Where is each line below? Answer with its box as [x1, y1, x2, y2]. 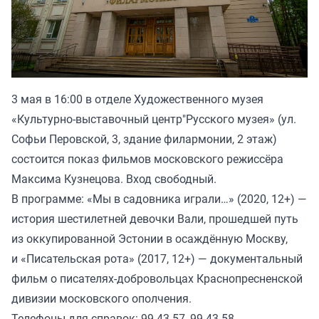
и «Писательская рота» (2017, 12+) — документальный [11, 250, 303, 266]
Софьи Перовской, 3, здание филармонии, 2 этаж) [11, 130, 277, 147]
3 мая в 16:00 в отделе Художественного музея [11, 90, 263, 107]
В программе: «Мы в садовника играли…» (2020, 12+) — [11, 190, 307, 206]
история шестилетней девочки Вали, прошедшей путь [11, 210, 298, 226]
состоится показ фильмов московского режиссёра [11, 150, 283, 167]
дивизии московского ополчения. [11, 290, 192, 306]
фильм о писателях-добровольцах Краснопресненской [11, 270, 303, 286]
